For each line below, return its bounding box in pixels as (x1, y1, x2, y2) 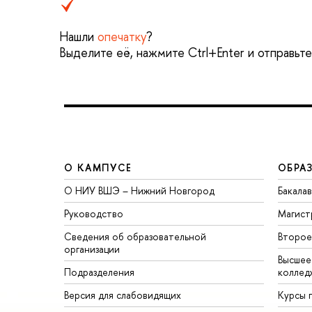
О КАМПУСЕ (64, 161, 132, 175)
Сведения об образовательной (64, 230, 206, 244)
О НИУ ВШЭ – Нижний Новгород (64, 184, 214, 198)
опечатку (97, 27, 146, 45)
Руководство (64, 207, 123, 221)
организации (64, 242, 120, 256)
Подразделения (64, 265, 134, 279)
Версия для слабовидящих (64, 288, 181, 302)
